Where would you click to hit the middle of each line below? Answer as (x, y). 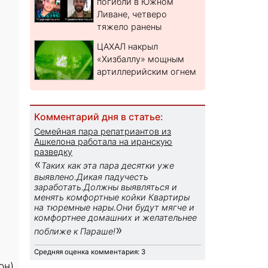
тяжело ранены (130, 27)
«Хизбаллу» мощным (141, 59)
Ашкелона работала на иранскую (103, 142)
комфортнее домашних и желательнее (116, 218)
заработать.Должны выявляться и (106, 187)
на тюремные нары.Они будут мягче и (115, 208)
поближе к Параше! (75, 232)
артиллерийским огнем (147, 72)
